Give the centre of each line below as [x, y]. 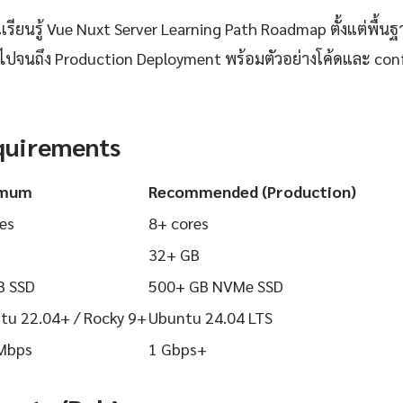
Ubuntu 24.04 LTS [210, 318]
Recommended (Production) [252, 192]
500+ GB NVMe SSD [216, 286]
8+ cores [179, 223]
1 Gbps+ [178, 349]
